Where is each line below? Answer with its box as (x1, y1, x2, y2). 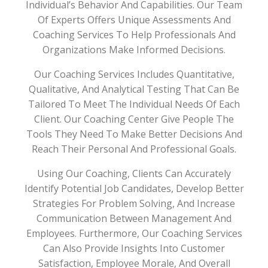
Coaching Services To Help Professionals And (32, 28, 236, 42)
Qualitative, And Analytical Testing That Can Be (29, 83, 239, 96)
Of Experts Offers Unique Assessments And (37, 13, 231, 27)
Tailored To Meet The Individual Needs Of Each (28, 98, 240, 111)
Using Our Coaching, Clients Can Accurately (37, 167, 231, 181)
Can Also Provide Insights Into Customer (43, 242, 225, 255)
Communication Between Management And (36, 212, 232, 226)
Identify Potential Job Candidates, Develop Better (24, 182, 244, 196)
